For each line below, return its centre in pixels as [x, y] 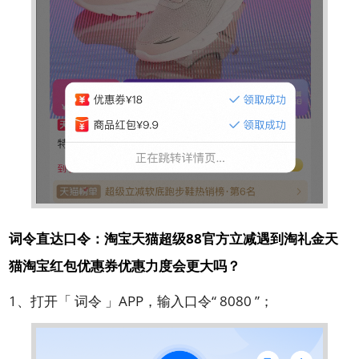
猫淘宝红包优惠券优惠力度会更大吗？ [125, 266]
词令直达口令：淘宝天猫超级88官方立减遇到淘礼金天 [174, 238]
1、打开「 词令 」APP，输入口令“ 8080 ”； [141, 301]
